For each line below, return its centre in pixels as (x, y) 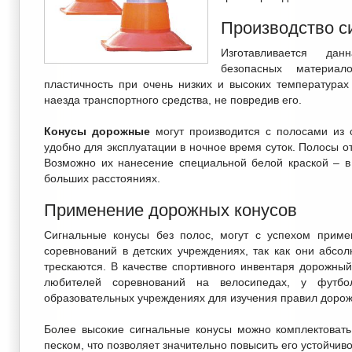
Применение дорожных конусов (170, 210)
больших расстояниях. (102, 178)
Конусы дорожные (97, 131)
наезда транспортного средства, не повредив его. (173, 100)
